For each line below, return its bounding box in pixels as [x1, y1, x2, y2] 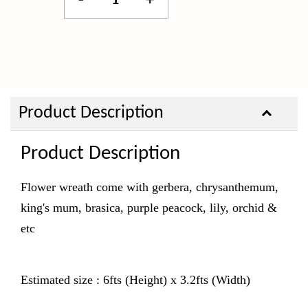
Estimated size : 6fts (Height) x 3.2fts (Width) [21, 273, 250, 287]
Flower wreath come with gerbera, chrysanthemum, [21, 180, 278, 195]
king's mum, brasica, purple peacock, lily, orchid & [21, 201, 277, 215]
